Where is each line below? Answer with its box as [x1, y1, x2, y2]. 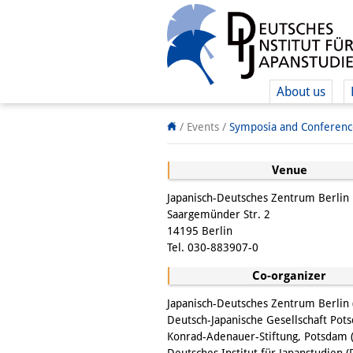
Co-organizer [252, 269, 326, 283]
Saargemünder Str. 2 [167, 208, 270, 221]
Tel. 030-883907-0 [167, 241, 258, 254]
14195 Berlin [167, 225, 232, 237]
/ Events [176, 121, 222, 133]
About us [277, 84, 325, 99]
